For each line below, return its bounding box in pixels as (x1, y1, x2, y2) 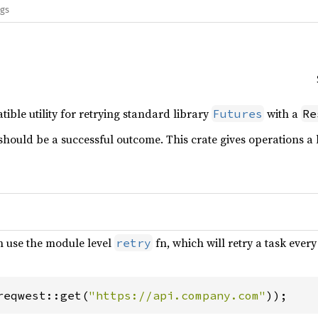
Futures (213, 106, 263, 121)
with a (264, 106, 301, 121)
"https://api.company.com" (89, 288, 266, 302)
